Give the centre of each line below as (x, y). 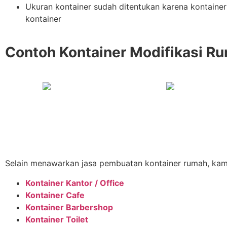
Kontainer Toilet (57, 219)
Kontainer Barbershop (69, 207)
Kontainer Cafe (55, 195)
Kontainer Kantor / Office (75, 183)
